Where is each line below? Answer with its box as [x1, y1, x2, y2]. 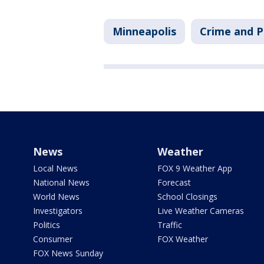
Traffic [157, 219, 182, 231]
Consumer [33, 233, 72, 245]
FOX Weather [157, 233, 208, 245]
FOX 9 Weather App [157, 163, 232, 174]
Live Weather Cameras [157, 205, 244, 217]
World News [33, 191, 80, 203]
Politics [33, 219, 60, 231]
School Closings [157, 191, 217, 203]
